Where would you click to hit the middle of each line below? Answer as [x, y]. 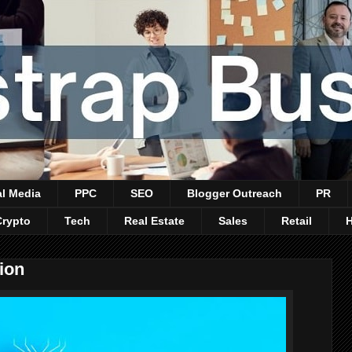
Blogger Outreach [235, 194]
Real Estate [154, 221]
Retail [297, 221]
